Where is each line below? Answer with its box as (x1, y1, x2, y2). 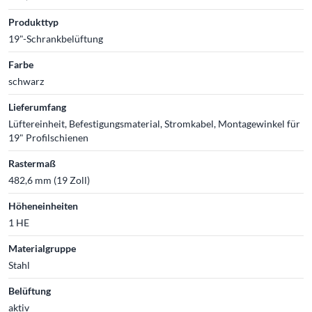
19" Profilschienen (8, 131, 88, 143)
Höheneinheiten (8, 199, 78, 212)
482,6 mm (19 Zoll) (8, 173, 90, 186)
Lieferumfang (8, 100, 66, 113)
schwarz (8, 75, 44, 87)
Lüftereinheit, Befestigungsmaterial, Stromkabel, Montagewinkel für (8, 117, 300, 130)
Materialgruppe (8, 242, 76, 254)
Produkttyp (8, 15, 58, 28)
